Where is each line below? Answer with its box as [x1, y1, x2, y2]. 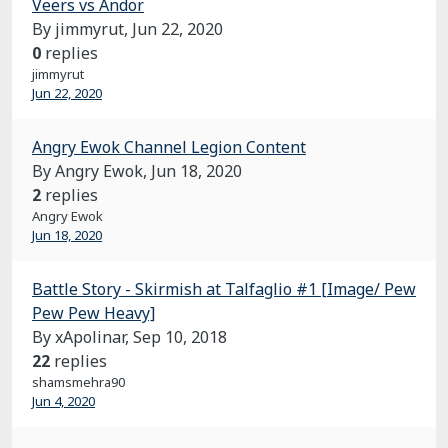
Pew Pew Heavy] [32, 302, 155, 324]
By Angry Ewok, [32, 160, 151, 182]
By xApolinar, [32, 326, 133, 348]
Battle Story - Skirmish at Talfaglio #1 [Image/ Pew [32, 278, 416, 300]
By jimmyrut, [32, 18, 132, 40]
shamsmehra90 [32, 373, 125, 391]
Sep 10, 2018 [133, 326, 227, 348]
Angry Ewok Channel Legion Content [32, 136, 306, 158]
